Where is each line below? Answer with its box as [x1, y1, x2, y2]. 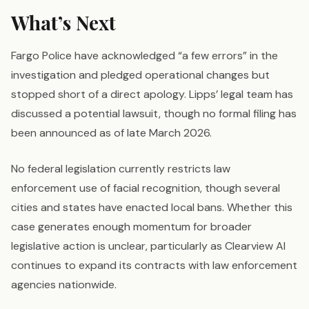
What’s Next [11, 10, 116, 36]
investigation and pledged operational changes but [11, 68, 270, 83]
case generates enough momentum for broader [11, 219, 252, 235]
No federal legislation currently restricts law [11, 161, 230, 177]
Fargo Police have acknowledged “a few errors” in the [11, 48, 278, 63]
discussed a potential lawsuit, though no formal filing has [11, 106, 297, 121]
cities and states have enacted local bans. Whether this [11, 200, 292, 215]
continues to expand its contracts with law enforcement [11, 258, 297, 273]
